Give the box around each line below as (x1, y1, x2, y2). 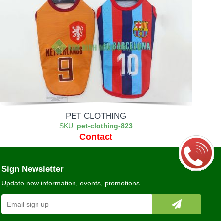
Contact (79, 131, 113, 142)
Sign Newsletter (1, 164, 64, 174)
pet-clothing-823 (77, 122, 133, 130)
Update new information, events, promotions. (1, 179, 142, 187)
